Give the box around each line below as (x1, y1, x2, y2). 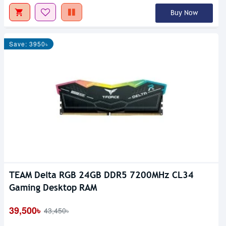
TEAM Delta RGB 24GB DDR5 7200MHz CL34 (9, 168, 194, 181)
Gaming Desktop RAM (9, 181, 97, 193)
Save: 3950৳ (9, 39, 48, 48)
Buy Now (170, 9, 198, 18)
